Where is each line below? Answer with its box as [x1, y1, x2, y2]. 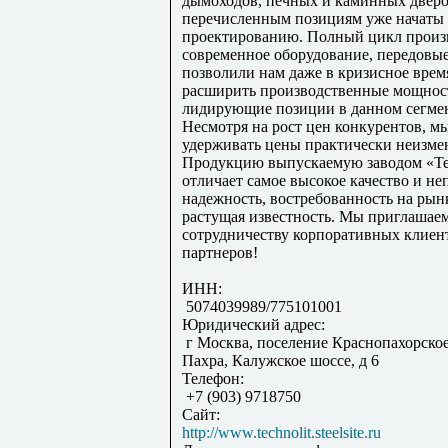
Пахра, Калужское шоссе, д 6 [182, 352, 379, 370]
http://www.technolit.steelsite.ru [182, 424, 381, 442]
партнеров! [182, 244, 258, 262]
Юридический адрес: [182, 316, 325, 334]
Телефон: [182, 370, 244, 388]
